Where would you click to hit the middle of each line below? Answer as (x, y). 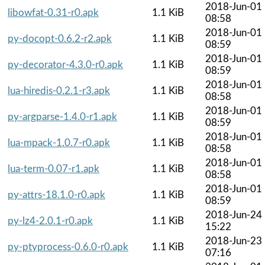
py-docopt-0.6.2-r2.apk (60, 38)
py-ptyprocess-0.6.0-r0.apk (68, 247)
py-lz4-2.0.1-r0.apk (50, 221)
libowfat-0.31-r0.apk (53, 12)
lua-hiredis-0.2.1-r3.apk (59, 91)
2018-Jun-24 (234, 215)
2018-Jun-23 (234, 241)
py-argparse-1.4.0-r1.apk (62, 117)
